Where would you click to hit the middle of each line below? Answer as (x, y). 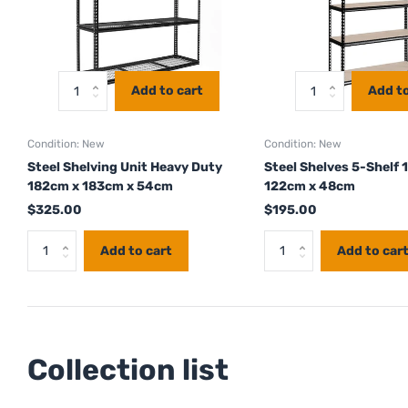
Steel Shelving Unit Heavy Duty (125, 168)
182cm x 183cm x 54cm (100, 187)
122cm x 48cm (310, 187)
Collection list (128, 370)
